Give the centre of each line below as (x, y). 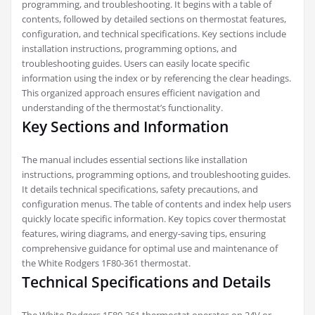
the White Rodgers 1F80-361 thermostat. (106, 263)
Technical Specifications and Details (146, 282)
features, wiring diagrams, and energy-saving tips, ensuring (144, 234)
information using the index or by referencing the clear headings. (156, 78)
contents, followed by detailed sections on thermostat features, (154, 19)
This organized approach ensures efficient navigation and (141, 93)
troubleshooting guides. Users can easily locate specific (136, 64)
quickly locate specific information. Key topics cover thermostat (154, 219)
